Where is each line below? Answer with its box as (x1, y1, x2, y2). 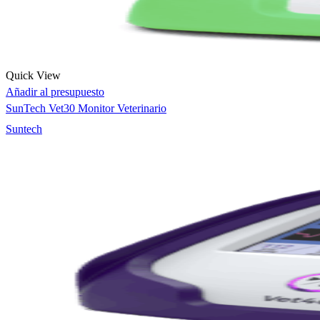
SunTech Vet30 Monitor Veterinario (6, 101, 166, 114)
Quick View (6, 69, 61, 81)
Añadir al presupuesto (6, 85, 104, 98)
